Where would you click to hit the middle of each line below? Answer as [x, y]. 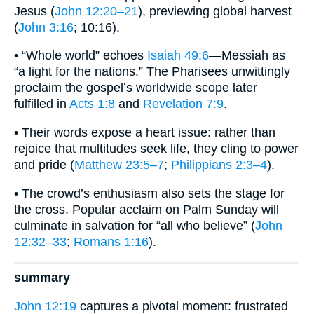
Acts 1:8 [92, 104]
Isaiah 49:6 [178, 56]
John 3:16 [46, 27]
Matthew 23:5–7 [119, 165]
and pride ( [44, 165]
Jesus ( [34, 11]
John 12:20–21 [96, 11]
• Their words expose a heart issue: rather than [145, 133]
